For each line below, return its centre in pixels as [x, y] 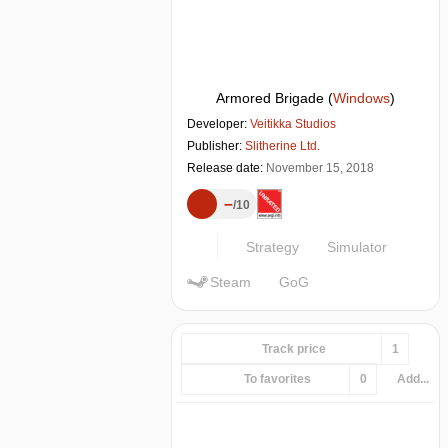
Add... [413, 379]
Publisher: [216, 146]
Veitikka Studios [293, 124]
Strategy [272, 247]
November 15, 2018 [320, 168]
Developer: [218, 124]
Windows [361, 98]
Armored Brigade [270, 98]
